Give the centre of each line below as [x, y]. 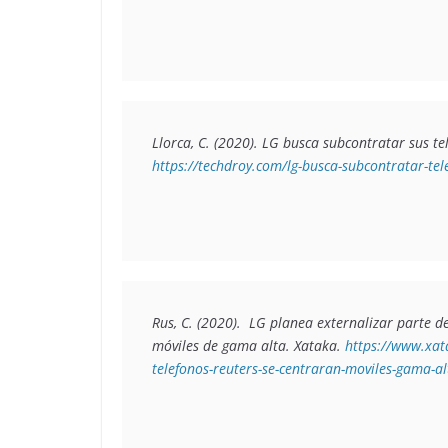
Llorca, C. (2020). [207, 142]
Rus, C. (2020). [200, 322]
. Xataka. [315, 345]
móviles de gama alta [219, 345]
